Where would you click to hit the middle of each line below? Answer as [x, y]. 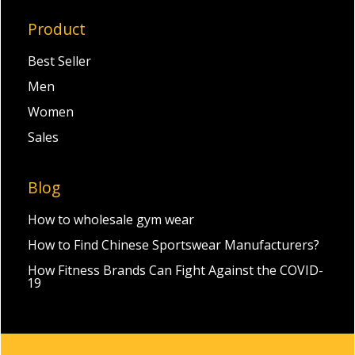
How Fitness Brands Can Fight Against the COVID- [175, 271]
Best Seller [59, 61]
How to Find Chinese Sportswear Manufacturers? [173, 245]
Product [56, 29]
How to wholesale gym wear [111, 220]
